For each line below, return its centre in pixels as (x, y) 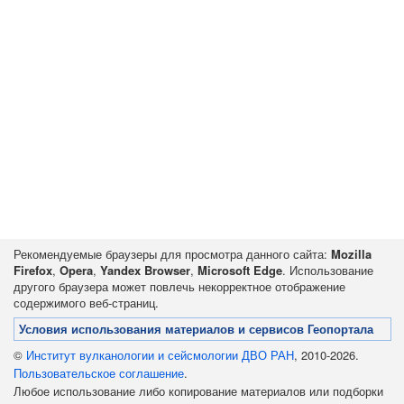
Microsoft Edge (240, 270)
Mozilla (351, 254)
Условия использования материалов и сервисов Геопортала (196, 330)
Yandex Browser (145, 270)
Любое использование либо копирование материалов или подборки (198, 391)
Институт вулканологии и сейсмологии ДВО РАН (160, 355)
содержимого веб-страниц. (86, 303)
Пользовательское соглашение (99, 373)
